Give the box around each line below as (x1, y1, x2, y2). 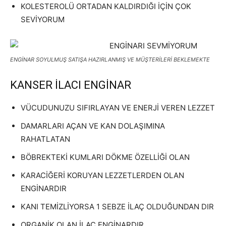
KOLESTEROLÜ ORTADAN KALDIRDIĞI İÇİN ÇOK (21, 2, 191, 11)
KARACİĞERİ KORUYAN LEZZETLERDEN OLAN (21, 171, 184, 180)
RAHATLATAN (21, 134, 70, 144)
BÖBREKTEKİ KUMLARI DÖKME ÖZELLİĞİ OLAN (21, 152, 190, 162)
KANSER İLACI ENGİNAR (10, 79, 131, 91)
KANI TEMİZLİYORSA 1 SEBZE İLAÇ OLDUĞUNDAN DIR (21, 202, 214, 211)
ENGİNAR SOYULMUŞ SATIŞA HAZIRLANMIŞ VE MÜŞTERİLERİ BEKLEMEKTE (10, 56, 210, 63)
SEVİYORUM (21, 15, 65, 24)
